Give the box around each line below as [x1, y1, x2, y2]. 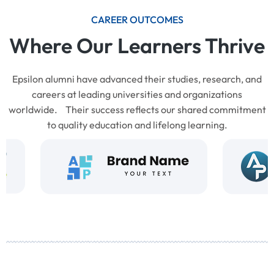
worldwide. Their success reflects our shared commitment [8, 103, 266, 116]
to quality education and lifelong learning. [46, 119, 228, 131]
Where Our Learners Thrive [9, 32, 265, 59]
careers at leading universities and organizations [32, 88, 242, 101]
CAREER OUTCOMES [91, 13, 183, 26]
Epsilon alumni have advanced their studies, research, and [12, 73, 262, 86]
